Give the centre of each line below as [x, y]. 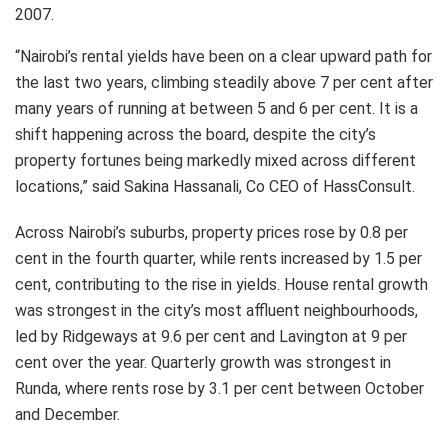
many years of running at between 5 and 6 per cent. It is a [216, 108]
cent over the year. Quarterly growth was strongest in [203, 362]
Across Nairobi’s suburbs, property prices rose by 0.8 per [211, 232]
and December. [67, 414]
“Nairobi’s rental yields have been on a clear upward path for [223, 56]
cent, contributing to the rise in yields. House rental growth [221, 284]
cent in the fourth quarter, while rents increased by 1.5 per [218, 258]
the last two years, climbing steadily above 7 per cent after [224, 82]
